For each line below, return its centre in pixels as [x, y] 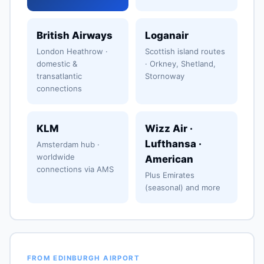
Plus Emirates [170, 175]
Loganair [167, 35]
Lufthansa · [173, 143]
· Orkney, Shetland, [180, 63]
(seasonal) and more [183, 187]
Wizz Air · [169, 128]
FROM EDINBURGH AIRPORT [83, 258]
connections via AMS [75, 169]
